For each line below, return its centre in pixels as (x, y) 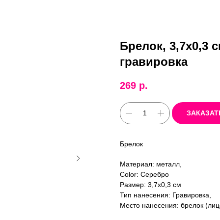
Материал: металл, (151, 164)
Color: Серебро (144, 174)
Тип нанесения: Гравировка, (165, 195)
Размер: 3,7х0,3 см (151, 184)
